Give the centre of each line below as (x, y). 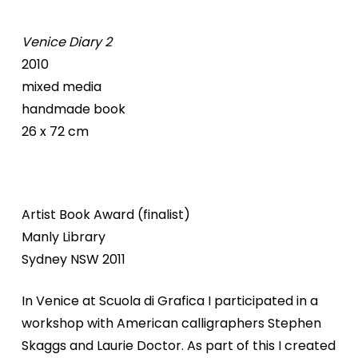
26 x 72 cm (55, 132)
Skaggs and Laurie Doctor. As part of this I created (178, 346)
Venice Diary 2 (66, 42)
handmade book (73, 109)
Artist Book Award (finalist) (105, 215)
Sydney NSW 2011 (73, 260)
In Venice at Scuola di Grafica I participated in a (169, 301)
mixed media (61, 87)
